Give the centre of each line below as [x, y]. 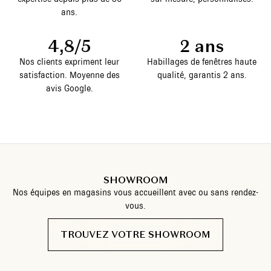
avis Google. [69, 88]
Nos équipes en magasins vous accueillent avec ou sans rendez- [135, 192]
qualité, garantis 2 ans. [202, 75]
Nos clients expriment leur [69, 62]
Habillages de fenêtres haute [202, 62]
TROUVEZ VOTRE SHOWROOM [135, 234]
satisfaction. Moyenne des [69, 75]
